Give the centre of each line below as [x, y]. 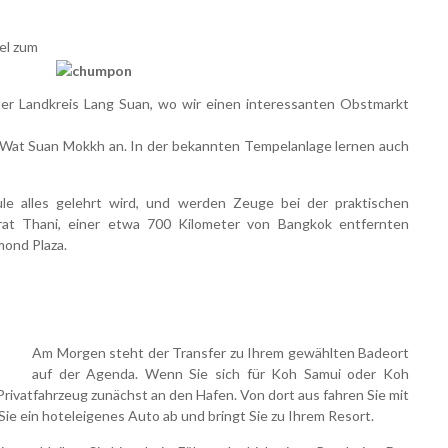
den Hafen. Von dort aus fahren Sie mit [289, 394]
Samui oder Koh [356, 373]
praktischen [372, 202]
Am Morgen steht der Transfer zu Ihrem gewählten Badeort [220, 352]
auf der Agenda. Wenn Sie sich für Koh [168, 373]
